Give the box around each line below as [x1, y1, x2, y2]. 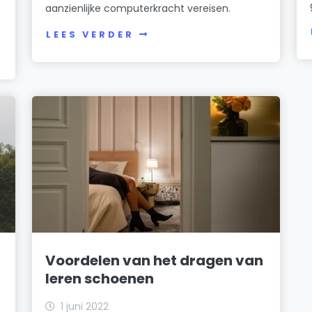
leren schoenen [45, 268, 155, 288]
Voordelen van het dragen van [45, 250, 264, 270]
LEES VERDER [46, 29, 134, 41]
